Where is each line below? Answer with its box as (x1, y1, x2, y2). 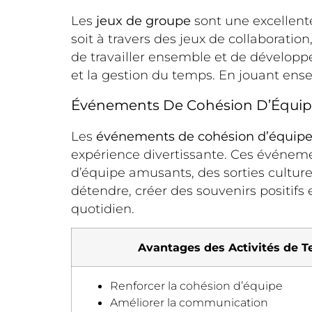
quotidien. (71, 201, 134, 217)
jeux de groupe (96, 13, 191, 29)
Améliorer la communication (110, 295, 268, 310)
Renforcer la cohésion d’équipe (110, 279, 283, 293)
